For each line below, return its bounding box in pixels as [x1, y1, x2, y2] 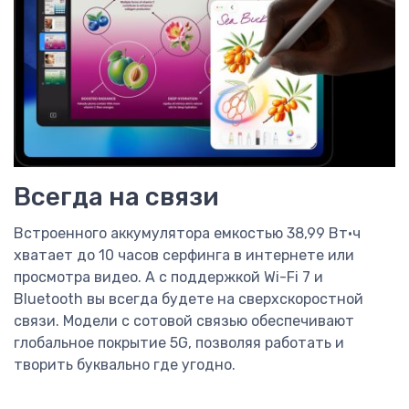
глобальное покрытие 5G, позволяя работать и [14, 334, 344, 352]
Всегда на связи [14, 182, 219, 213]
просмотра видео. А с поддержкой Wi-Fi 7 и [14, 268, 323, 287]
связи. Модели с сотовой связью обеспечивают [14, 312, 354, 330]
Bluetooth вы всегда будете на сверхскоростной [14, 290, 363, 309]
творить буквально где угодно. [14, 356, 236, 374]
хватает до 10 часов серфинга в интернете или [14, 246, 354, 265]
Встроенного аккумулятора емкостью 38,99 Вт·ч [14, 225, 361, 243]
